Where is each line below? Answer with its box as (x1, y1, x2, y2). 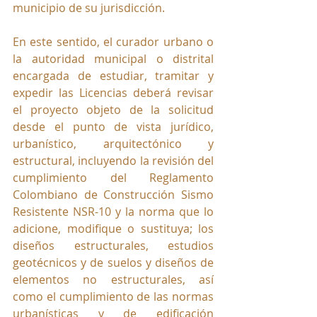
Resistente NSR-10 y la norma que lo (13, 204, 214, 220)
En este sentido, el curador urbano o (13, 34, 214, 50)
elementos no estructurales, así (13, 272, 214, 288)
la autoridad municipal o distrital (13, 51, 214, 67)
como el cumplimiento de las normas (13, 289, 214, 305)
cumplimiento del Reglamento (13, 170, 214, 186)
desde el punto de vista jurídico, (13, 119, 214, 135)
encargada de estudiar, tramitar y (13, 68, 214, 84)
